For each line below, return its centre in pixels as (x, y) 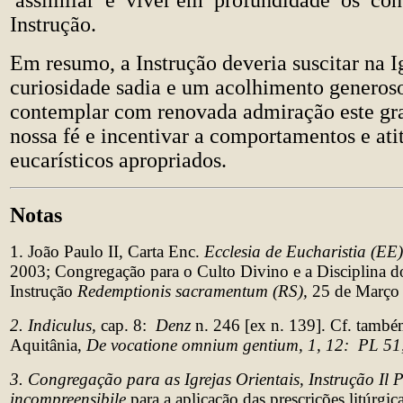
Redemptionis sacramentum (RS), (193, 291)
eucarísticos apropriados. (118, 160)
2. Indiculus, (53, 325)
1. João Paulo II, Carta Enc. (105, 251)
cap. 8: (126, 325)
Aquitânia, (48, 345)
